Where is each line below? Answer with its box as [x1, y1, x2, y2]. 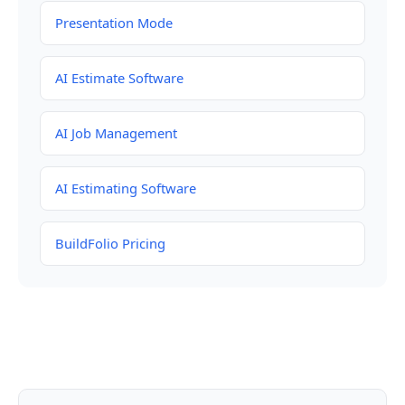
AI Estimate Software [55, 69, 184, 88]
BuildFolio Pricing [55, 234, 165, 253]
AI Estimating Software [55, 179, 196, 198]
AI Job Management [55, 124, 177, 143]
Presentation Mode [55, 14, 173, 33]
